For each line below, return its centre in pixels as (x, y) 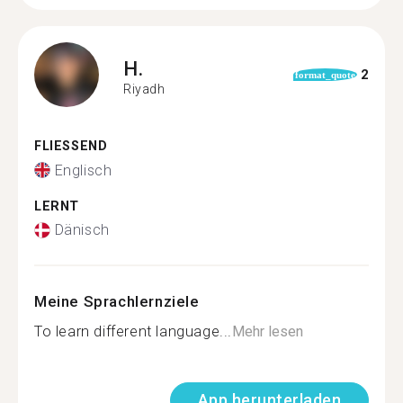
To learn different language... (133, 331)
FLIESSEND (66, 146)
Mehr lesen (268, 331)
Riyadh (144, 89)
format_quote (325, 75)
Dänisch (82, 230)
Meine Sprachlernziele (117, 301)
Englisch (83, 170)
